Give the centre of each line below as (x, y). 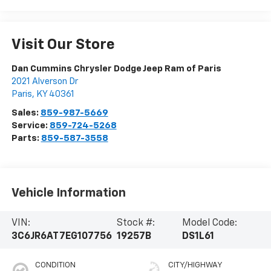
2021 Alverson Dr (44, 81)
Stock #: (136, 223)
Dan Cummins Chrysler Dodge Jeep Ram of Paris (116, 68)
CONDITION (55, 265)
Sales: (26, 113)
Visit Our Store (63, 44)
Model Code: (209, 223)
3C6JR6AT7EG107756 (61, 236)
